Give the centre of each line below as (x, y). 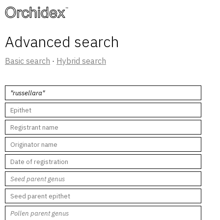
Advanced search (62, 41)
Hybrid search (81, 61)
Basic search (27, 61)
